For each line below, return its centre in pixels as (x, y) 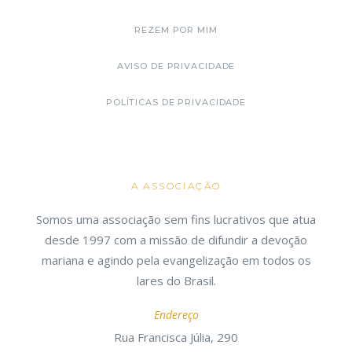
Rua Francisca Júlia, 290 (176, 337)
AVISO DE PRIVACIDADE (176, 66)
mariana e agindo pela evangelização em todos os (176, 260)
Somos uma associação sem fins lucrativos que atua (176, 219)
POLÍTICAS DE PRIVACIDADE (176, 102)
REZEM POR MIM (176, 30)
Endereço (176, 315)
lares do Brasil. (176, 280)
